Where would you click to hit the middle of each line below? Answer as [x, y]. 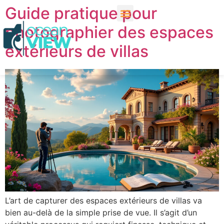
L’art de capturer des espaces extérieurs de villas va [103, 200]
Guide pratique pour [81, 13]
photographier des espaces [109, 32]
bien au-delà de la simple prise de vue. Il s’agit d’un [101, 212]
